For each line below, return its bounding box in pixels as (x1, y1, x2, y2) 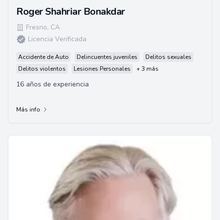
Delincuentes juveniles (77, 53, 137, 61)
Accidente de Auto (18, 53, 69, 61)
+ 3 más (137, 65, 159, 73)
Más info (16, 106, 40, 113)
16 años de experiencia (16, 80, 89, 89)
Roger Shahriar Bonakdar (16, 5, 125, 18)
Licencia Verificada (28, 34, 86, 44)
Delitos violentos (18, 65, 66, 73)
